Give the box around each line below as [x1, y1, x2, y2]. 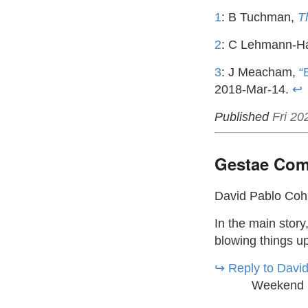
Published [214, 109, 269, 124]
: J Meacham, [221, 65, 299, 79]
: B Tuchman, [221, 10, 298, 24]
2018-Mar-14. [214, 82, 292, 96]
